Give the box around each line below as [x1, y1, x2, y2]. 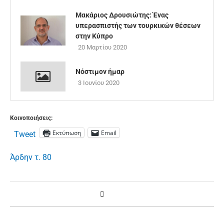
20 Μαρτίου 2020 [78, 43, 127, 51]
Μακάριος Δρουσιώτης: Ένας [75, 11, 168, 19]
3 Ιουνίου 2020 [78, 79, 119, 86]
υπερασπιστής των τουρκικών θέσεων [75, 21, 200, 29]
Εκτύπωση [52, 128, 81, 137]
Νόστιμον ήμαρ [75, 67, 124, 75]
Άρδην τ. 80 [10, 152, 51, 162]
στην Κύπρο [75, 32, 113, 40]
